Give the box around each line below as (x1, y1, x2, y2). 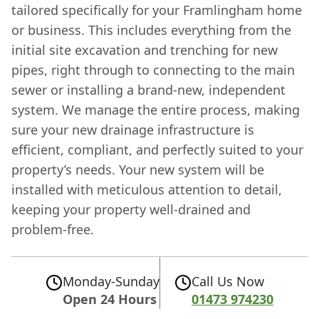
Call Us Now (192, 272, 264, 290)
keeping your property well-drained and (11, 200, 251, 218)
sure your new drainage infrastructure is (11, 120, 254, 138)
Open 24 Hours (63, 290, 157, 308)
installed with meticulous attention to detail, (11, 180, 282, 198)
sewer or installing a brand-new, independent (11, 80, 286, 98)
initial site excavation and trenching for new (11, 41, 278, 58)
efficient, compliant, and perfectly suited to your (11, 140, 303, 158)
